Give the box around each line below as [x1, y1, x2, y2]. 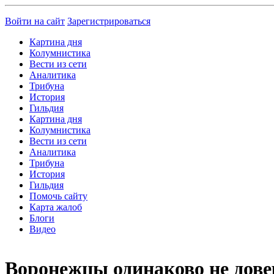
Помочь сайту [29, 191, 87, 201]
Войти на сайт [5, 16, 65, 26]
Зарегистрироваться [67, 16, 150, 26]
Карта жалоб [29, 202, 82, 212]
